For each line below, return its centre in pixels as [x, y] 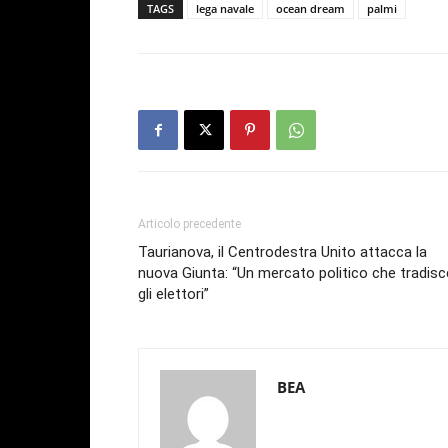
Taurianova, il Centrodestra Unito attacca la [282, 252]
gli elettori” [173, 294]
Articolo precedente [189, 224]
